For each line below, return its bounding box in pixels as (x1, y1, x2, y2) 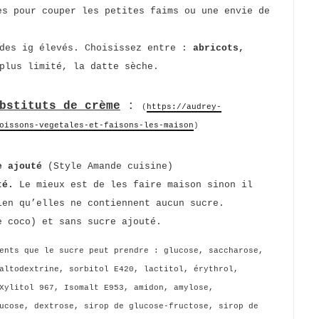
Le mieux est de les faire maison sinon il (19, 179, 253, 190)
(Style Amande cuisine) (42, 161, 173, 172)
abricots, (193, 43, 244, 53)
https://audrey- (147, 103, 221, 111)
